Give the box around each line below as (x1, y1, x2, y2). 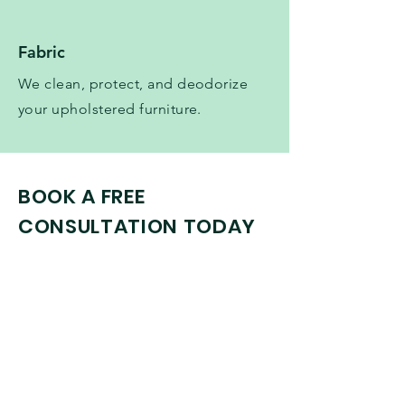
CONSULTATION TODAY (18, 212, 256, 241)
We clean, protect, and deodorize (18, 75, 249, 93)
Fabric (18, 42, 65, 63)
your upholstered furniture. (18, 100, 202, 118)
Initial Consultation (37, 289, 194, 312)
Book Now (115, 373, 174, 391)
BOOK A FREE (18, 183, 146, 212)
